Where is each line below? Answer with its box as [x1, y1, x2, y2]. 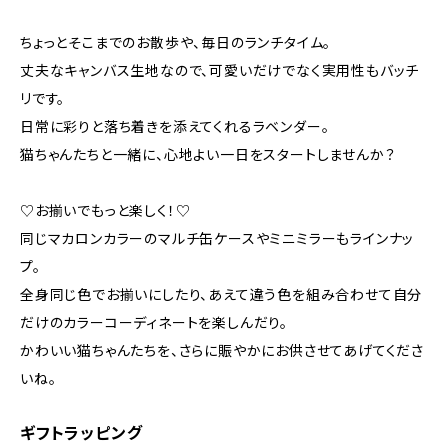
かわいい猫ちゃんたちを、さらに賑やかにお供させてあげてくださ [20, 342, 424, 359]
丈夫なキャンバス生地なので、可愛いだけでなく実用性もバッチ [20, 62, 420, 79]
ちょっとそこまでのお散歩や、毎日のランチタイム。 [20, 34, 332, 51]
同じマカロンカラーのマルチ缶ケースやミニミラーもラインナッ [20, 230, 415, 247]
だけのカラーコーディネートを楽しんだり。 [20, 314, 288, 331]
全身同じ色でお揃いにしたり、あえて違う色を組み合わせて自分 [20, 286, 423, 303]
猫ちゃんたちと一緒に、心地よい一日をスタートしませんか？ [20, 146, 396, 163]
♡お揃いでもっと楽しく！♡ [20, 202, 191, 219]
